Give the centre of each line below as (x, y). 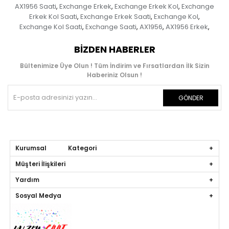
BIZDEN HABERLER (114, 50)
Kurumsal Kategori (56, 148)
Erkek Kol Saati (53, 17)
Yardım (28, 180)
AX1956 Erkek (187, 27)
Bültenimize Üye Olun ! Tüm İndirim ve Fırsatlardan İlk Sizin (114, 66)
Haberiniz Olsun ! (114, 75)
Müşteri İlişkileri (41, 164)
